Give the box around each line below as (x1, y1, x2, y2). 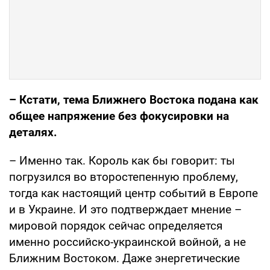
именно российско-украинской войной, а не (9, 235, 246, 250)
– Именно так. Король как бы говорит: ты (9, 154, 235, 168)
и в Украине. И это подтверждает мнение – (9, 202, 242, 217)
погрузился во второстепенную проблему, (9, 170, 238, 184)
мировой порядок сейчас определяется (9, 219, 222, 233)
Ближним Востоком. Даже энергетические (9, 251, 240, 266)
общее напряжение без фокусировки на (9, 109, 229, 124)
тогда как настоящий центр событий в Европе (9, 186, 258, 201)
